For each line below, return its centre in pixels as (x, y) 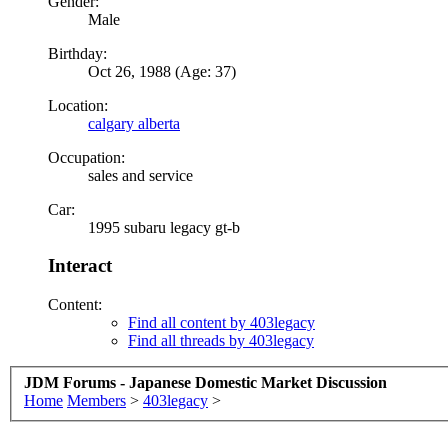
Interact (80, 266)
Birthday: (77, 53)
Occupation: (86, 157)
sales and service (140, 175)
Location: (78, 105)
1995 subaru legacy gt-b (164, 227)
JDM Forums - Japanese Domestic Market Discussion (205, 382)
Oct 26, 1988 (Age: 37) (162, 71)
